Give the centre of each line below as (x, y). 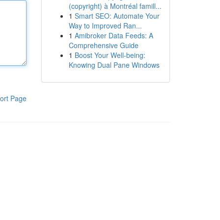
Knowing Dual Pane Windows (114, 65)
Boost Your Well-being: (110, 55)
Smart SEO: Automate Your (117, 16)
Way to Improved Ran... (105, 26)
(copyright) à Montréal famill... (115, 6)
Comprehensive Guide (103, 45)
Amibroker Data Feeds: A (114, 35)
